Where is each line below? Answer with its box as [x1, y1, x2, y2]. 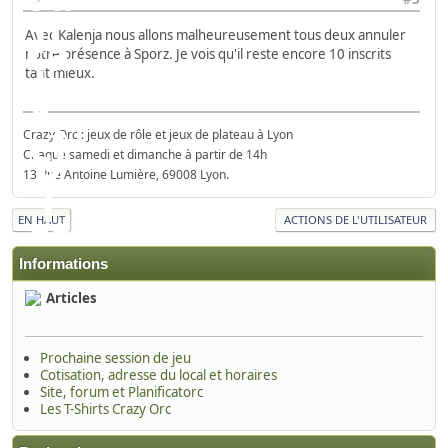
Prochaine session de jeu [40, 348, 191, 367]
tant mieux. [25, 63, 95, 82]
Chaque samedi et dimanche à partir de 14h [23, 145, 267, 163]
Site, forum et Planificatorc [40, 382, 203, 401]
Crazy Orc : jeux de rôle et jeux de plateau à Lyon [23, 125, 293, 143]
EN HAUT [18, 211, 65, 227]
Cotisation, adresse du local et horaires [40, 365, 277, 384]
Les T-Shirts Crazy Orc [40, 399, 171, 418]
